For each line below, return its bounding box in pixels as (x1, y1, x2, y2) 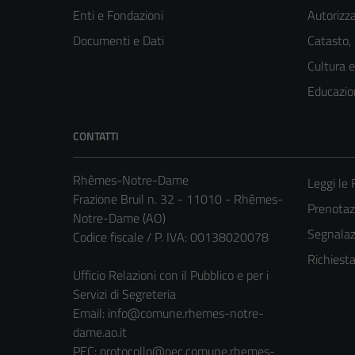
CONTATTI (73, 128, 119, 145)
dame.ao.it (73, 323, 127, 342)
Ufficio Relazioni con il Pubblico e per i (73, 265, 269, 285)
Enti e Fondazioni (73, 6, 163, 25)
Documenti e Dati (73, 31, 164, 51)
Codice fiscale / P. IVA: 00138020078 (73, 227, 269, 247)
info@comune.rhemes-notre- (108, 303, 264, 323)
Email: (73, 303, 108, 323)
